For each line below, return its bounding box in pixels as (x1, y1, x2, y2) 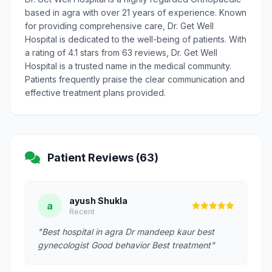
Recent (69, 207, 95, 216)
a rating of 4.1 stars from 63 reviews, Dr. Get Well (25, 47, 217, 58)
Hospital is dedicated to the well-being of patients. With (25, 34, 246, 44)
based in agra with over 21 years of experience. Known (25, 7, 246, 18)
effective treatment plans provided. (25, 87, 166, 98)
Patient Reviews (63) (47, 151, 158, 164)
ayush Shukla (69, 195, 127, 206)
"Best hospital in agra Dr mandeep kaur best (38, 226, 214, 237)
